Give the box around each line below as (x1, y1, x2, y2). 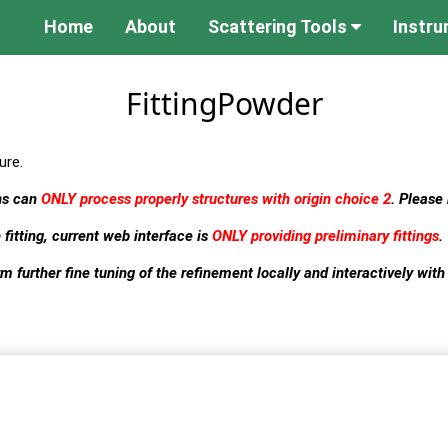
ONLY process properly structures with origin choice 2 (41, 189, 391, 208)
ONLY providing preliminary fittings (212, 226, 439, 245)
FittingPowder (125, 82, 323, 124)
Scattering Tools (208, 16, 351, 38)
